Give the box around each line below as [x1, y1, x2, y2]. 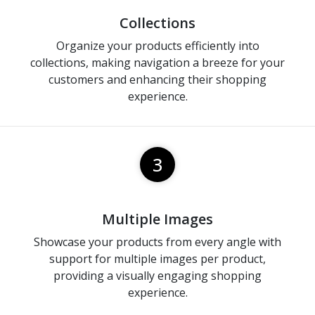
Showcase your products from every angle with [34, 234, 281, 250]
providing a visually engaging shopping [53, 268, 262, 284]
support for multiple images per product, [49, 251, 266, 267]
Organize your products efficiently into [56, 38, 259, 54]
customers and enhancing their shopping [49, 72, 266, 88]
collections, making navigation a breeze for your [30, 55, 285, 71]
